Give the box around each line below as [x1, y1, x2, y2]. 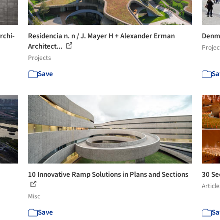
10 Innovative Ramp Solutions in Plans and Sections [28, 169, 189, 180]
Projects [28, 53, 52, 62]
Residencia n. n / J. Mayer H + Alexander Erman [28, 31, 175, 41]
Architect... [28, 41, 64, 52]
